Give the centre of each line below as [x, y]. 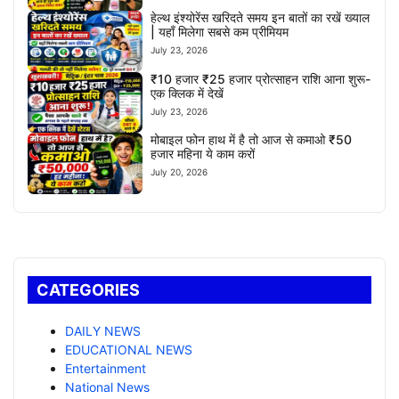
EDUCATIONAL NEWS [129, 349]
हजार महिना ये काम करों [203, 154]
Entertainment [106, 368]
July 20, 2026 [179, 172]
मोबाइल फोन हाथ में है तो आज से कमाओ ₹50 [252, 140]
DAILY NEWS [103, 330]
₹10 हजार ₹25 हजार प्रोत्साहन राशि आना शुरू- [261, 78]
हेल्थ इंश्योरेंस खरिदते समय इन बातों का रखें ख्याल [261, 18]
